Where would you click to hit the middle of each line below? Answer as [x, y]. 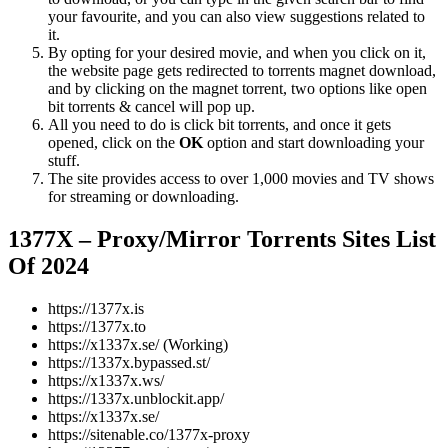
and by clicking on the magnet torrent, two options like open [237, 89]
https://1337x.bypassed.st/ [129, 363]
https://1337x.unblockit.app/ [136, 399]
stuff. [64, 161]
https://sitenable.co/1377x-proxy [149, 435]
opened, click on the [113, 143]
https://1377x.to [97, 327]
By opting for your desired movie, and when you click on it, [237, 53]
